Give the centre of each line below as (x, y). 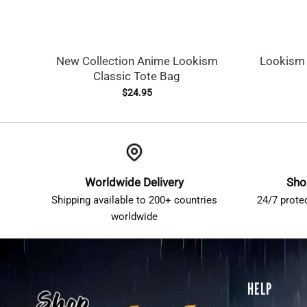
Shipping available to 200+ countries (134, 200)
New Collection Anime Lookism (137, 61)
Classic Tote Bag (137, 76)
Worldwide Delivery (134, 183)
